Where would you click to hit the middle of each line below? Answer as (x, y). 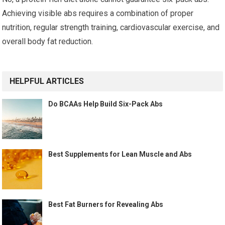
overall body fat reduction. (48, 41)
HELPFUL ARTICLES (47, 81)
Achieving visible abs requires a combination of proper (98, 13)
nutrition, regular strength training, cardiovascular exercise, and (111, 27)
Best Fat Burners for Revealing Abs (106, 204)
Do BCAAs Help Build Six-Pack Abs (106, 104)
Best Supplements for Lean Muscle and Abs (120, 154)
